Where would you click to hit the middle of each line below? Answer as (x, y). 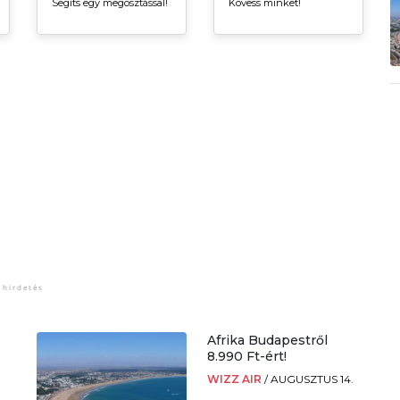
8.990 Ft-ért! (246, 356)
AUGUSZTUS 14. (312, 379)
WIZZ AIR (235, 379)
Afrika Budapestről (267, 340)
